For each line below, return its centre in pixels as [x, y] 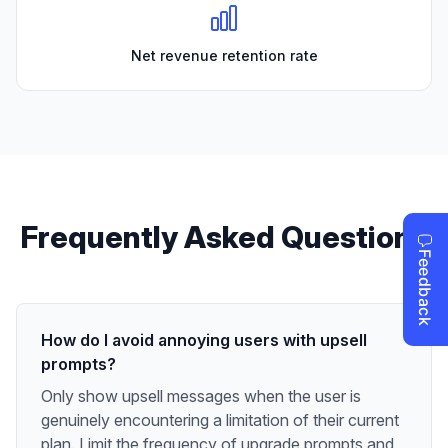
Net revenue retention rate [224, 55]
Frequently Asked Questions [224, 236]
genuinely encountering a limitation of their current [220, 419]
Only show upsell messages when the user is [201, 395]
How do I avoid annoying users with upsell [204, 339]
